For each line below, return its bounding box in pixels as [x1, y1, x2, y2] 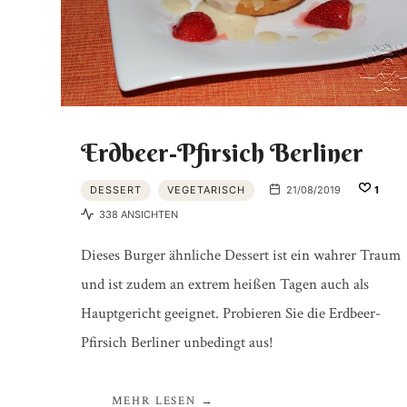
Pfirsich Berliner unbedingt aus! [80, 332, 273, 352]
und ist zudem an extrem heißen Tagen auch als [80, 273, 369, 294]
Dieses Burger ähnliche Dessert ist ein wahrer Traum [80, 244, 401, 265]
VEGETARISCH [166, 184, 245, 197]
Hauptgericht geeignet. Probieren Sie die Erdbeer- [80, 303, 381, 323]
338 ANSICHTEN [95, 208, 178, 222]
